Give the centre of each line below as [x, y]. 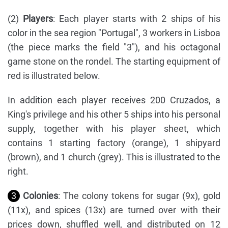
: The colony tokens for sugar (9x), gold [139, 196]
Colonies [40, 196]
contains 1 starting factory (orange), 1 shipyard [114, 143]
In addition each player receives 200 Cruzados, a [114, 100]
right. [18, 172]
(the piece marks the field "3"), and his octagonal [114, 47]
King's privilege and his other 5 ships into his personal [114, 115]
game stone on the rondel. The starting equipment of [114, 62]
